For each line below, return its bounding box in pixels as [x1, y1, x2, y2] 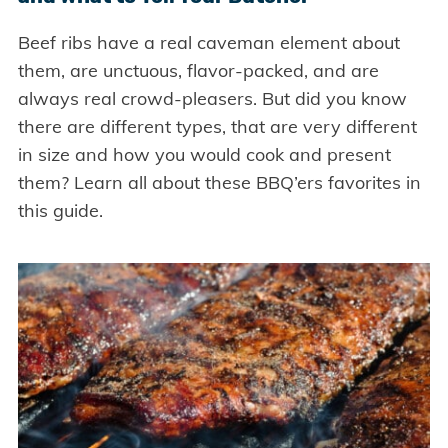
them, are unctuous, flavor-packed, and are [17, 59, 379, 83]
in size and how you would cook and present [17, 143, 391, 167]
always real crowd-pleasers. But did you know [17, 87, 407, 111]
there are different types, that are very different [17, 115, 417, 139]
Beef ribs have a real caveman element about [17, 31, 400, 55]
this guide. [17, 199, 103, 223]
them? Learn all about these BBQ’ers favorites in [17, 171, 421, 195]
